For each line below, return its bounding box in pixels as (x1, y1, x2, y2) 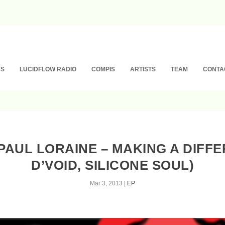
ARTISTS (130, 65, 156, 73)
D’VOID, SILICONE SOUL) (31, 158, 194, 173)
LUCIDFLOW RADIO (20, 65, 77, 73)
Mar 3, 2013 (90, 180, 123, 187)
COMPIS (91, 65, 116, 73)
